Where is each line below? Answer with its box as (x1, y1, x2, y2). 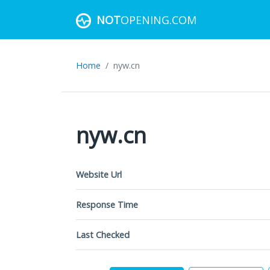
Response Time (76, 199, 138, 210)
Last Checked (76, 229, 130, 240)
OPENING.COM (121, 12, 196, 27)
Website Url (76, 169, 122, 180)
